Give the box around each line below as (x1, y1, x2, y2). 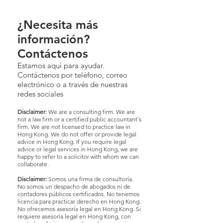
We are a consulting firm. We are (47, 108, 135, 116)
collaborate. (17, 160, 49, 168)
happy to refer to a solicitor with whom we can (17, 153, 139, 161)
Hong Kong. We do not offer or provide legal (17, 130, 136, 138)
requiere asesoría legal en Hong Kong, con (17, 213, 131, 221)
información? (17, 32, 90, 47)
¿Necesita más (17, 17, 98, 32)
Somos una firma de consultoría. (48, 175, 133, 183)
